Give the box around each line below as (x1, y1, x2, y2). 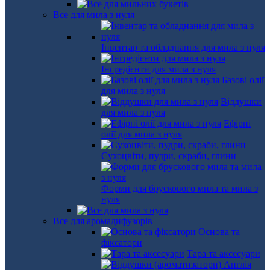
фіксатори (101, 237, 142, 248)
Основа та (198, 227, 240, 237)
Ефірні (224, 118, 251, 128)
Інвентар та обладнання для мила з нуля (101, 42, 265, 52)
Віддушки (221, 96, 262, 107)
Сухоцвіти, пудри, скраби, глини (101, 151, 236, 161)
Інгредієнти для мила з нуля (101, 64, 216, 74)
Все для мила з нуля (53, 10, 134, 20)
